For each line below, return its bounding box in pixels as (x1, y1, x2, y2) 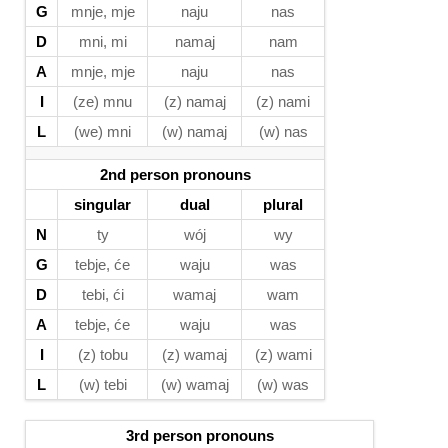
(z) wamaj (162, 346, 227, 363)
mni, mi (78, 33, 127, 50)
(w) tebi (78, 376, 127, 393)
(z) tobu (77, 346, 128, 363)
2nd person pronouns (99, 166, 251, 183)
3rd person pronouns (125, 427, 274, 444)
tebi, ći (81, 286, 124, 303)
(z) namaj (163, 93, 226, 110)
